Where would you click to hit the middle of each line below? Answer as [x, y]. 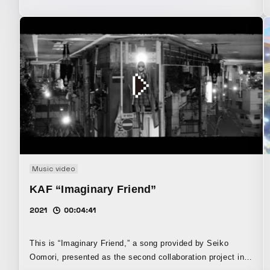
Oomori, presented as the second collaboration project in [137, 257]
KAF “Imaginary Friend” [93, 189]
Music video [54, 168]
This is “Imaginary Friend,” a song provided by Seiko [129, 243]
